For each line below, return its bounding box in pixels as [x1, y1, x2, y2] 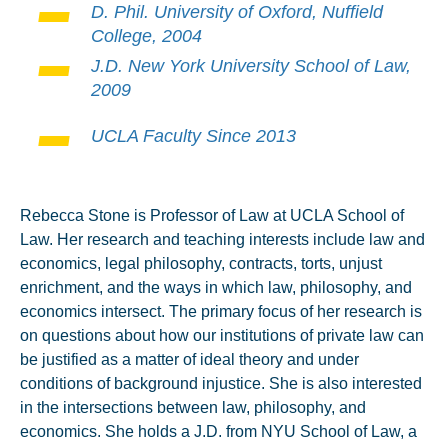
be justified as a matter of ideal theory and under [20, 351, 359, 368]
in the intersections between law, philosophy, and [20, 399, 366, 416]
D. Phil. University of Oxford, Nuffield [91, 2, 383, 22]
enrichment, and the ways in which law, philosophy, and [20, 279, 412, 296]
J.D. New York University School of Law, [91, 56, 411, 76]
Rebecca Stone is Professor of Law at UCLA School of [20, 207, 404, 224]
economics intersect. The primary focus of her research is [20, 303, 422, 320]
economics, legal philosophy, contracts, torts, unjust [20, 255, 382, 272]
